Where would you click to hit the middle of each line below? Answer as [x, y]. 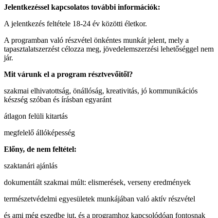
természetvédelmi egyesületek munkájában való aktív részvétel [100, 199]
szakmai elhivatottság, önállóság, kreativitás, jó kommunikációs [101, 91]
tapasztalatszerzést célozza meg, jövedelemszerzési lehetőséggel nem [109, 49]
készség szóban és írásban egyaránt [58, 99]
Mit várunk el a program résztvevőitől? [68, 74]
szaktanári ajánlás [31, 165]
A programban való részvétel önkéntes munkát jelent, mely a [96, 40]
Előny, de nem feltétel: [40, 149]
